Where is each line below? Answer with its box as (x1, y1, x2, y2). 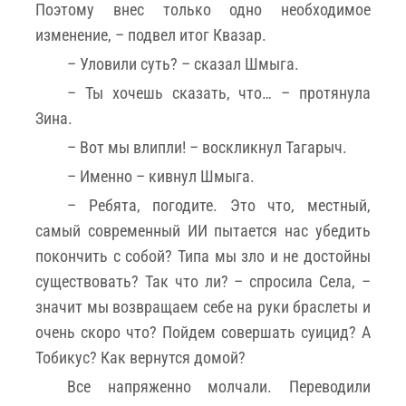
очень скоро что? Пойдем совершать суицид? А (35, 322, 371, 342)
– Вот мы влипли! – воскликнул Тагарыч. (67, 137, 347, 157)
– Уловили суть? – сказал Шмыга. (67, 53, 299, 73)
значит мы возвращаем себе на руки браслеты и (35, 296, 371, 316)
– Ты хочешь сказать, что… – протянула (67, 82, 371, 102)
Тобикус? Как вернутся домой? (35, 347, 246, 367)
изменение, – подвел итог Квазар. (35, 24, 266, 44)
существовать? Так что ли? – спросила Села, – (35, 271, 371, 291)
